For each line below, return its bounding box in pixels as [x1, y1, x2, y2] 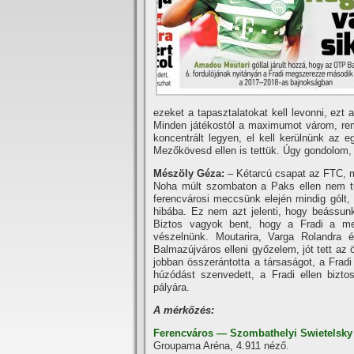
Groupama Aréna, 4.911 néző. [153, 340, 289, 352]
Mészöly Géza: [153, 168, 225, 179]
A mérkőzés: [153, 304, 214, 316]
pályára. [153, 281, 190, 293]
